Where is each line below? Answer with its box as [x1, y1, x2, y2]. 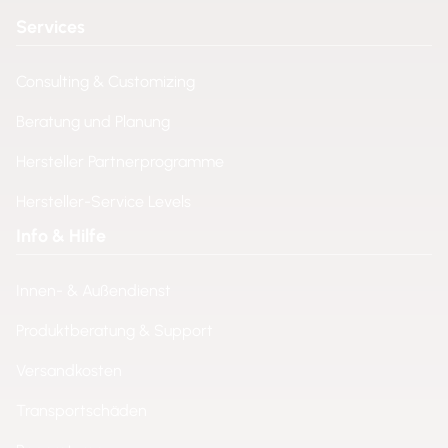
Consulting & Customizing [16, 72, 195, 91]
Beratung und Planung [16, 112, 170, 131]
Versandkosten [16, 361, 122, 380]
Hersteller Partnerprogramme [16, 152, 224, 171]
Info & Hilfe [16, 225, 106, 247]
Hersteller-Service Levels [16, 192, 191, 211]
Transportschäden [16, 401, 147, 420]
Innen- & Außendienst [16, 281, 171, 300]
